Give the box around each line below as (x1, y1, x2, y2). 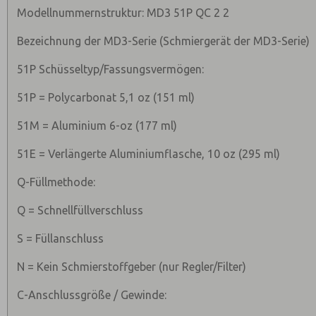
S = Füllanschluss (17, 232, 104, 245)
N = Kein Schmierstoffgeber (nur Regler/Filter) (17, 260, 247, 273)
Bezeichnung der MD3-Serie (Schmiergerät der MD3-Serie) (17, 35, 310, 47)
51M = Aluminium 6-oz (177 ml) (17, 119, 178, 132)
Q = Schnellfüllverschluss (17, 204, 144, 217)
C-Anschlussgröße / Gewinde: (17, 288, 167, 301)
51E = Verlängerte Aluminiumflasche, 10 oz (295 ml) (17, 147, 281, 160)
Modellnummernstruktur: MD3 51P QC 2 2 (17, 6, 230, 19)
